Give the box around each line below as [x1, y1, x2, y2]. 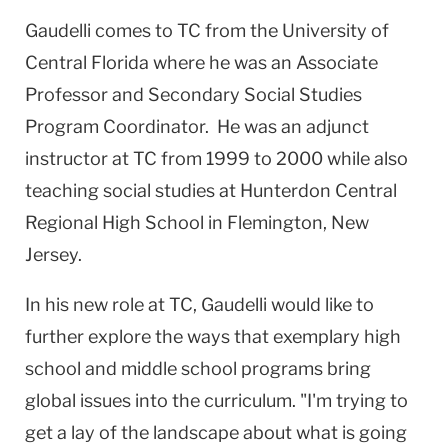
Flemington [227, 211, 323, 233]
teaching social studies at [25, 179, 240, 201]
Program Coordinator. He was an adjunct [25, 115, 369, 137]
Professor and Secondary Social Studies [25, 83, 362, 105]
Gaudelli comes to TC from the [25, 19, 282, 41]
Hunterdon [240, 179, 331, 201]
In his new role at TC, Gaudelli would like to [25, 293, 374, 315]
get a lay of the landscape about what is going [25, 421, 407, 443]
